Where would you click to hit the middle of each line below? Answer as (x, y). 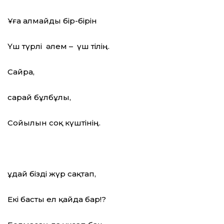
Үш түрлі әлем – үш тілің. (58, 46)
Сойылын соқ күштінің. (54, 123)
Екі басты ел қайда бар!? (57, 199)
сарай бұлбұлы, (39, 97)
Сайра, (21, 72)
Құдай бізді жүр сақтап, (52, 174)
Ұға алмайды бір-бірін (52, 21)
